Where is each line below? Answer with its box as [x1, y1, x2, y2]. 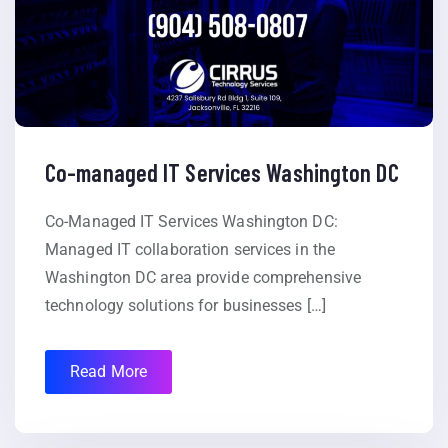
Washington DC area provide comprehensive [45, 268, 362, 288]
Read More [70, 362, 147, 382]
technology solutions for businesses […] [45, 296, 326, 316]
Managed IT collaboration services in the [45, 240, 336, 260]
